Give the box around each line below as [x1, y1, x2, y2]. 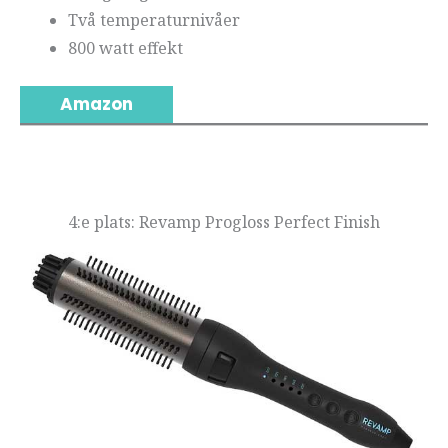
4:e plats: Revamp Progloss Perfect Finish [68, 210, 380, 233]
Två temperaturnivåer [68, 8, 240, 31]
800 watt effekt [68, 36, 183, 59]
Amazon [60, 91, 133, 116]
